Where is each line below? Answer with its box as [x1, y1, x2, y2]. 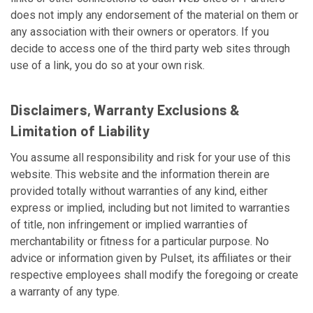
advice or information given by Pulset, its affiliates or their [10, 252, 291, 265]
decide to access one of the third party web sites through [10, 42, 290, 55]
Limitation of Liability [10, 122, 150, 139]
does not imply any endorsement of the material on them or [10, 8, 298, 22]
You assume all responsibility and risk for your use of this [10, 151, 291, 164]
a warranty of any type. [10, 285, 119, 298]
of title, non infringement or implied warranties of [10, 218, 248, 231]
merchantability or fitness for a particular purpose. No [10, 235, 269, 248]
